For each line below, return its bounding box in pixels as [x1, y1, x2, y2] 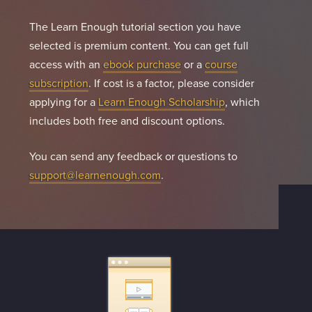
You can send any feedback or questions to [29, 148, 237, 164]
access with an [29, 56, 103, 72]
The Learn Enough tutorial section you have [29, 18, 241, 35]
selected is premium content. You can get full [29, 37, 249, 54]
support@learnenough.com [29, 166, 161, 183]
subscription [29, 75, 88, 91]
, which [224, 93, 260, 110]
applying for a [29, 93, 98, 110]
